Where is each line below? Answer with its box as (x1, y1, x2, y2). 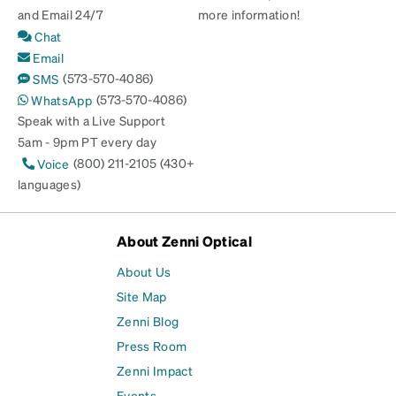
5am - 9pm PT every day (18, 133, 157, 149)
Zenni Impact (117, 362, 193, 378)
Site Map (117, 288, 167, 304)
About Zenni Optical (117, 232, 253, 250)
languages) (18, 176, 81, 192)
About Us (117, 263, 171, 279)
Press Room (117, 338, 187, 354)
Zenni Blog (117, 313, 179, 329)
